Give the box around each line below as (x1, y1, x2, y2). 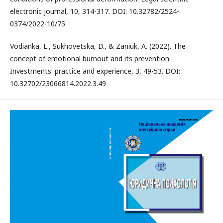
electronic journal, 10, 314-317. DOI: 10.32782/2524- (10, 6, 179, 16)
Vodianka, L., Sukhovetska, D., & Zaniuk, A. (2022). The (10, 41, 186, 51)
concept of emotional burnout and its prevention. (10, 53, 171, 63)
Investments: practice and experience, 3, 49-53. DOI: (10, 66, 180, 76)
